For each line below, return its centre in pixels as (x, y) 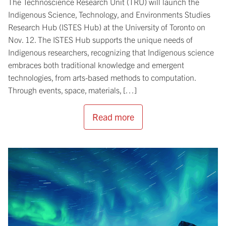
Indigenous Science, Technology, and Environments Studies (109, 14)
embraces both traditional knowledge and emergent (96, 64)
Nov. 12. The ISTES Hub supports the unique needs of (100, 39)
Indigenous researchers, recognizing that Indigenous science (111, 52)
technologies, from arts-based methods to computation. (102, 77)
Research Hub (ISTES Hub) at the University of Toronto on (107, 26)
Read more (113, 117)
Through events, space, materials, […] (72, 90)
